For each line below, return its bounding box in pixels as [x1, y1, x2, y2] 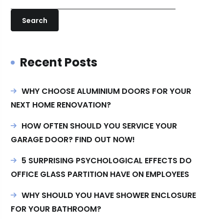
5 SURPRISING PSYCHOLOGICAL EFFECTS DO [22, 155, 192, 166]
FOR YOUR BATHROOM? [11, 203, 102, 215]
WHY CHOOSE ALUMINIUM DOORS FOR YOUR [22, 86, 192, 97]
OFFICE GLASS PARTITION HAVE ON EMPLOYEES [11, 169, 190, 180]
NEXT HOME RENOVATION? [11, 99, 111, 110]
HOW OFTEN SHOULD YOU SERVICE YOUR [22, 120, 177, 131]
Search [22, 15, 48, 25]
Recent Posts [20, 54, 98, 70]
